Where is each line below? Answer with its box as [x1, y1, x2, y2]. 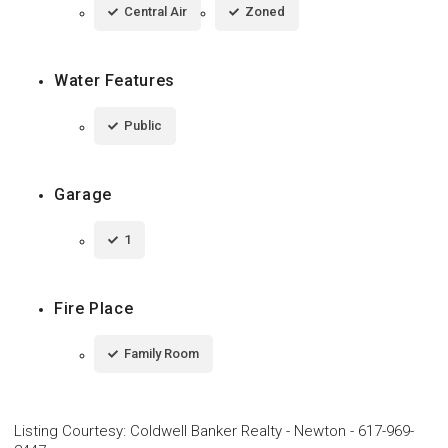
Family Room [124, 345, 199, 361]
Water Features [54, 70, 175, 90]
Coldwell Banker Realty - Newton [130, 421, 346, 440]
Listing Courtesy [14, 421, 123, 440]
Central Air [124, 3, 187, 19]
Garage [54, 184, 112, 204]
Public [124, 117, 162, 133]
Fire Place [54, 298, 134, 318]
